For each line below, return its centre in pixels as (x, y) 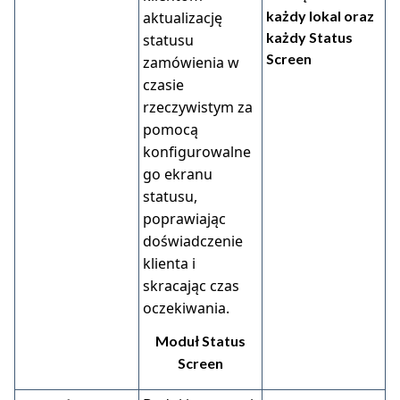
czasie (163, 85)
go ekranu (178, 174)
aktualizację (183, 18)
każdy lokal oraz (320, 16)
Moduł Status (200, 341)
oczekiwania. (186, 308)
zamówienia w (191, 62)
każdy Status (309, 37)
